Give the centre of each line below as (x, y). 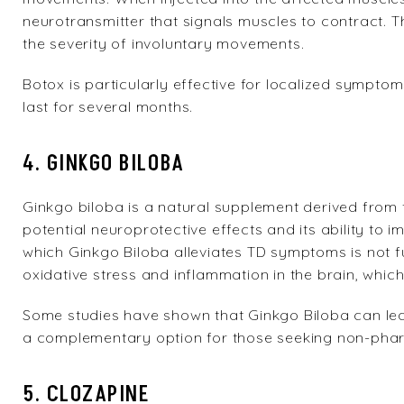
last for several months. (108, 106)
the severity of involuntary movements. (164, 43)
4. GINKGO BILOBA (104, 164)
